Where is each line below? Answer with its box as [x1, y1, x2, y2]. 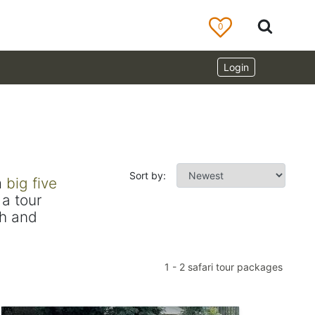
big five [6, 174, 57, 192]
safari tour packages [185, 261, 283, 273]
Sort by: [129, 169, 167, 181]
